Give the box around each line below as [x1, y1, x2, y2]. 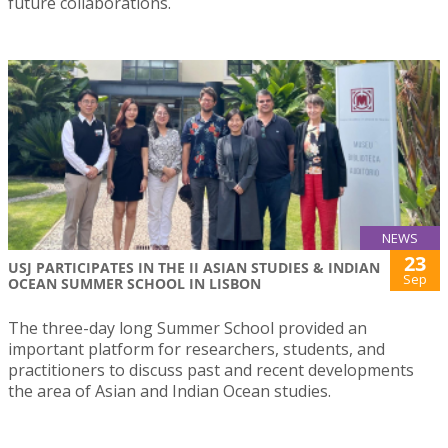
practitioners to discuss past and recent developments [8, 359, 414, 382]
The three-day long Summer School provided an [8, 317, 367, 340]
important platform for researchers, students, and [8, 338, 385, 361]
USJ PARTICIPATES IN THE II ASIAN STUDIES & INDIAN [8, 258, 380, 278]
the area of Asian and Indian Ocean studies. [8, 380, 331, 403]
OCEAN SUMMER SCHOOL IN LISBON [8, 274, 261, 294]
